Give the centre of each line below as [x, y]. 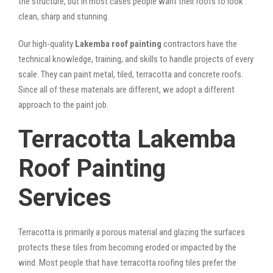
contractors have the [199, 44]
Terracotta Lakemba [127, 139]
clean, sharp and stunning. [64, 16]
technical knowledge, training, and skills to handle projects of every [136, 59]
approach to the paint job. [63, 105]
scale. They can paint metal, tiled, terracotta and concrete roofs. [131, 74]
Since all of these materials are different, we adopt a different [126, 89]
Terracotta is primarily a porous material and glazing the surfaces [132, 232]
